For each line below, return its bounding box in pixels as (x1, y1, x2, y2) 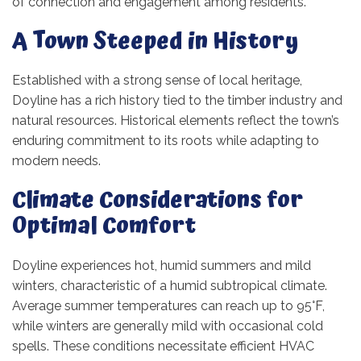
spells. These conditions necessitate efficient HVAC (12, 338, 314, 354)
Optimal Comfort (12, 208, 196, 246)
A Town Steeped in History (12, 23, 298, 60)
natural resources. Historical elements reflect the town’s (12, 113, 339, 129)
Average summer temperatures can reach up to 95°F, (12, 297, 325, 313)
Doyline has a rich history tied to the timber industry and (12, 93, 342, 109)
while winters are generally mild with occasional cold (12, 317, 323, 334)
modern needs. (12, 153, 101, 169)
